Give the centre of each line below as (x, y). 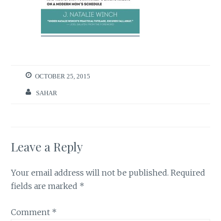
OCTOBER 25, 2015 (63, 76)
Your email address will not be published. (90, 173)
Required (188, 173)
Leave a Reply (47, 147)
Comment (32, 212)
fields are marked (45, 186)
